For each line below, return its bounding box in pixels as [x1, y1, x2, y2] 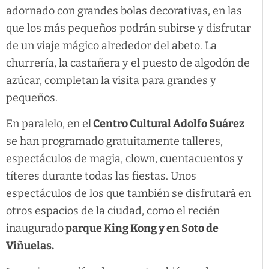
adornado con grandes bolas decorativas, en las [6, 4, 242, 17]
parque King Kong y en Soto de [64, 222, 219, 235]
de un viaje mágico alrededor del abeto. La [6, 38, 217, 52]
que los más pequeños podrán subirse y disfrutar [6, 21, 251, 35]
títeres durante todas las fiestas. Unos [6, 169, 196, 183]
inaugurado [6, 222, 64, 235]
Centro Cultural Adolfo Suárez [91, 117, 244, 131]
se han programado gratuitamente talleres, [6, 134, 223, 148]
